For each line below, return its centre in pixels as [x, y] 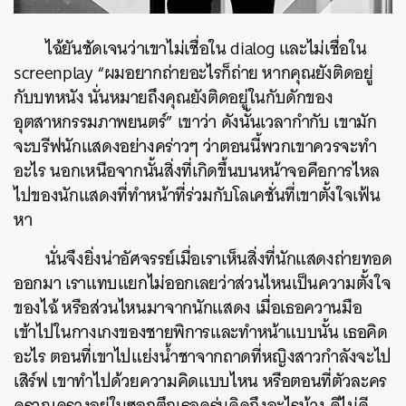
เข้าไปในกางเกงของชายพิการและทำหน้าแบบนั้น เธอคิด [201, 333]
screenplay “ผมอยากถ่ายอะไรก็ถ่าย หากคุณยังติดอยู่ [193, 73]
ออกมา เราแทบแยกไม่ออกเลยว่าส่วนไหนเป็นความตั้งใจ [203, 284]
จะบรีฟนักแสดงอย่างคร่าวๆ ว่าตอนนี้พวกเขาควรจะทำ [195, 147]
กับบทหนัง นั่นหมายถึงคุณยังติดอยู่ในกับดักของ [174, 98]
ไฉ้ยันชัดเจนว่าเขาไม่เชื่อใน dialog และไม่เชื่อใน [206, 49]
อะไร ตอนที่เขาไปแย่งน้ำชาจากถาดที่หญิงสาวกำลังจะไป [203, 357]
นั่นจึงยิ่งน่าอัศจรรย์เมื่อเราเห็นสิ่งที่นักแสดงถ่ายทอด [219, 259]
